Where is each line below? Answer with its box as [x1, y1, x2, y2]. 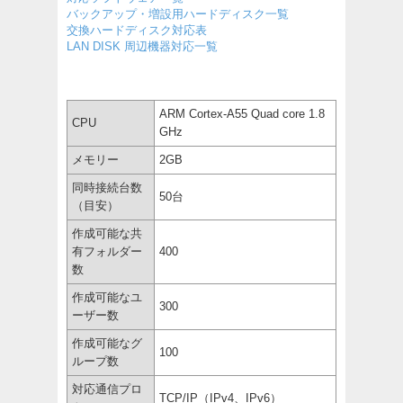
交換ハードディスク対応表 [67, 22, 207, 37]
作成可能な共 [72, 226, 142, 240]
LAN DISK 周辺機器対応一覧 [67, 39, 218, 53]
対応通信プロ [72, 381, 142, 396]
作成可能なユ [72, 290, 142, 304]
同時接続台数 [72, 180, 142, 194]
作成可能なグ [72, 336, 142, 350]
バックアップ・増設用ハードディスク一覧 [67, 6, 289, 21]
